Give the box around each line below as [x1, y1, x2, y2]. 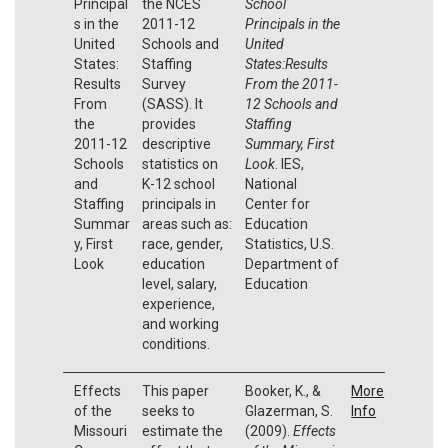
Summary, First [244, 135, 334, 152]
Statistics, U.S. [244, 235, 334, 252]
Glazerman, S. [244, 402, 333, 419]
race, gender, [141, 235, 223, 252]
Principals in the [244, 15, 340, 32]
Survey [141, 75, 186, 92]
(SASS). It [141, 95, 203, 112]
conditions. [141, 335, 210, 352]
